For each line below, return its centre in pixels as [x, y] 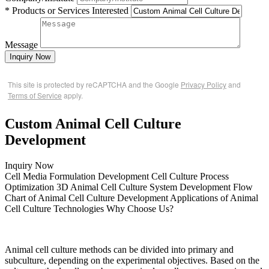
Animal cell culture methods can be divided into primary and [119, 249]
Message [21, 44]
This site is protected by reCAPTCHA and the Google [94, 84]
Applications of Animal [214, 198]
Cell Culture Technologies [54, 208]
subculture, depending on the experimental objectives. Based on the [132, 260]
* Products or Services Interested [67, 10]
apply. [72, 95]
